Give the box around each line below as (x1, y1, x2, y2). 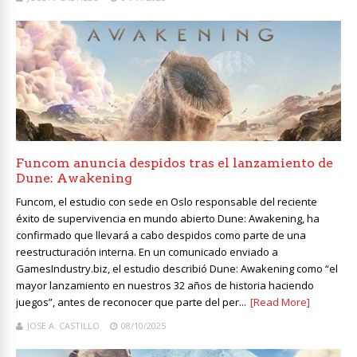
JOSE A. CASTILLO (27, 319, 100, 331)
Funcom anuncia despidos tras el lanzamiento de (16, 155, 333, 171)
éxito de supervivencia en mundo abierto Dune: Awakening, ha (16, 210, 320, 226)
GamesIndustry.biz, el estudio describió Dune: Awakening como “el (16, 261, 338, 276)
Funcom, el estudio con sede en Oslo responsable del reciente (16, 194, 317, 209)
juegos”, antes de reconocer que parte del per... (16, 294, 246, 309)
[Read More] (250, 294, 310, 309)
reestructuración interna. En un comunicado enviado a (16, 244, 278, 259)
